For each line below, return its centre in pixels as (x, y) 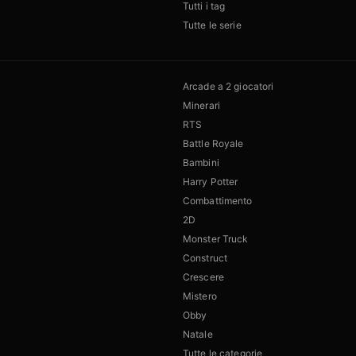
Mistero (200, 296)
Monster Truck (216, 239)
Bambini (201, 163)
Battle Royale (213, 144)
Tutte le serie (212, 25)
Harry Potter (211, 182)
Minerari (201, 106)
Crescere (203, 277)
